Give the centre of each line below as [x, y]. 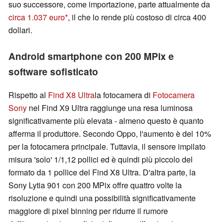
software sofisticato [53, 72]
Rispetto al [28, 95]
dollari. [20, 30]
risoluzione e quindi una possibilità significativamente [102, 198]
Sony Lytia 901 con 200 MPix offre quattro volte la [95, 185]
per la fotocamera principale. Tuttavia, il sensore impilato [107, 147]
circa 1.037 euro [37, 17]
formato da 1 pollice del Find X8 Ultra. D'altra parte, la [102, 172]
